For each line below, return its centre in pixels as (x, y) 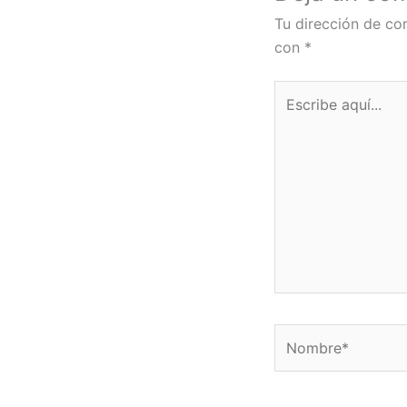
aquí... (293, 115)
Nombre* (305, 335)
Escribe (299, 91)
